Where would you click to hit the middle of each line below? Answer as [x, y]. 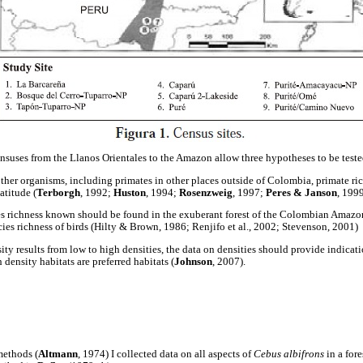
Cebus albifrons [290, 354]
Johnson [193, 261]
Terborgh [58, 192]
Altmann [58, 354]
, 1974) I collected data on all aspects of [166, 354]
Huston [130, 192]
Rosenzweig [206, 192]
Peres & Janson [301, 192]
